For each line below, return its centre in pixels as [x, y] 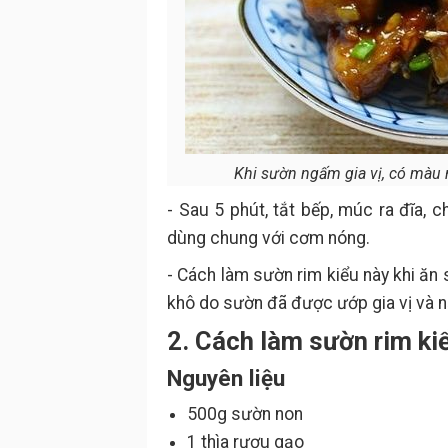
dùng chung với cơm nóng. [268, 238]
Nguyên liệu [226, 378]
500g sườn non [245, 414]
